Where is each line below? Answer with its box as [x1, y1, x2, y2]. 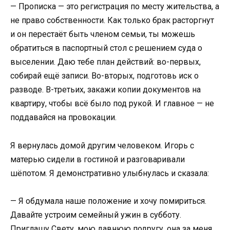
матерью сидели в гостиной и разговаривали [10, 154, 185, 164]
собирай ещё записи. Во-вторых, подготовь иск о [10, 71, 199, 81]
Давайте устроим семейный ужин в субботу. [10, 209, 181, 220]
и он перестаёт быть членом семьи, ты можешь [10, 29, 195, 40]
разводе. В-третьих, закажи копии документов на [10, 85, 201, 95]
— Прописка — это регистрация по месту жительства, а [10, 2, 219, 12]
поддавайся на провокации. [10, 112, 117, 123]
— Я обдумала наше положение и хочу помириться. [10, 196, 206, 206]
